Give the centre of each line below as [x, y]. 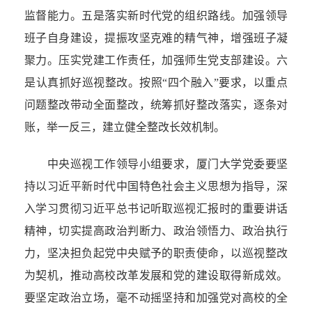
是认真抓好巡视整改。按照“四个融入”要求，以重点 [156, 83]
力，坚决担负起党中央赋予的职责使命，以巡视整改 [156, 253]
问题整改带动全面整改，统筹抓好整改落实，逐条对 [156, 105]
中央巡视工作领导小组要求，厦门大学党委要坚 [156, 164]
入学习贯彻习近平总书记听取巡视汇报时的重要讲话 [156, 209]
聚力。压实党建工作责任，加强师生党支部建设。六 [156, 61]
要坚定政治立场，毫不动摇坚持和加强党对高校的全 [156, 298]
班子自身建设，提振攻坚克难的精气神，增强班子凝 [156, 38]
